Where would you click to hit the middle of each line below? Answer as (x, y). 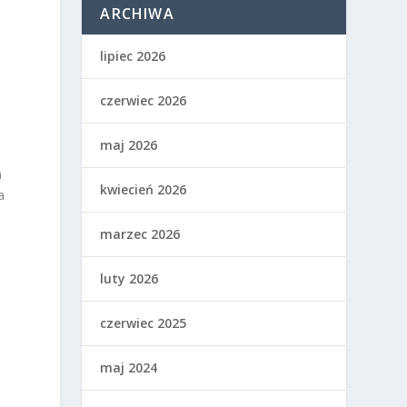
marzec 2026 (140, 234)
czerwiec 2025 (144, 323)
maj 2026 (129, 145)
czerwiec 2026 (144, 100)
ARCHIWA (137, 14)
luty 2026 (129, 278)
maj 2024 (129, 367)
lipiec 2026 (133, 56)
